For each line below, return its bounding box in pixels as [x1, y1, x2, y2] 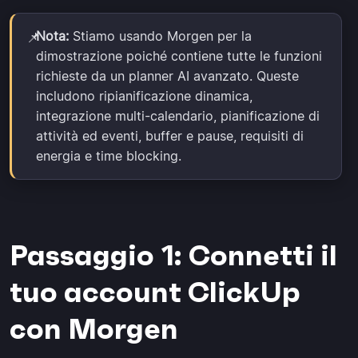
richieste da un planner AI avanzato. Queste [36, 67, 299, 84]
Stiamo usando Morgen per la [69, 27, 252, 44]
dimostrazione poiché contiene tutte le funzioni [36, 47, 322, 64]
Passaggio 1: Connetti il [10, 237, 337, 273]
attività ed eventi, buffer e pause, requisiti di [36, 127, 304, 144]
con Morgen [10, 310, 178, 347]
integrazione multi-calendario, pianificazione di [36, 107, 320, 124]
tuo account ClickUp [10, 273, 300, 310]
